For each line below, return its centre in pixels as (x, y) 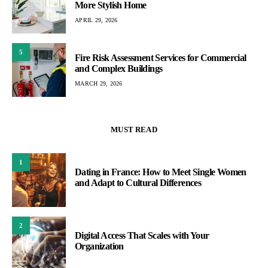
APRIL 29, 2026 (96, 20)
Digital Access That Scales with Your (142, 235)
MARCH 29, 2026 (99, 83)
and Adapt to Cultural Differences (138, 183)
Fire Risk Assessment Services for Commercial (161, 57)
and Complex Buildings (119, 68)
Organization (99, 246)
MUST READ (134, 130)
